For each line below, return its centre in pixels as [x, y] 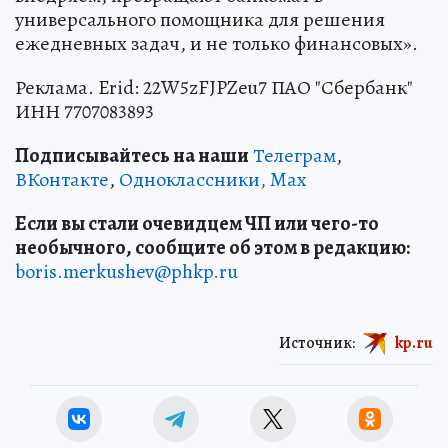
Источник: [317, 343]
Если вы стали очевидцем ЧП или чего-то [197, 224]
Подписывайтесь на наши [132, 156]
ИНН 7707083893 [84, 112]
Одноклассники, [192, 180]
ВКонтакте [62, 180]
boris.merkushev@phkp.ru [126, 272]
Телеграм [294, 156]
